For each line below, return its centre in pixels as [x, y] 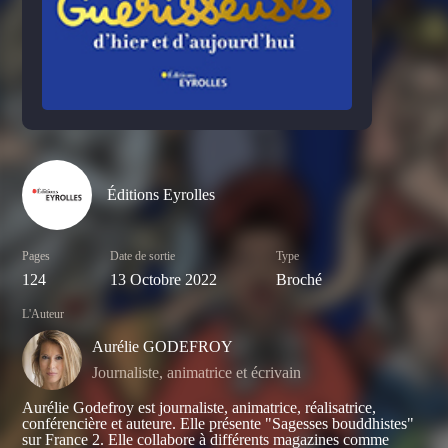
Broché [299, 280]
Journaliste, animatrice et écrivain [197, 373]
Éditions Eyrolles [161, 195]
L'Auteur [43, 314]
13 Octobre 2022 [163, 280]
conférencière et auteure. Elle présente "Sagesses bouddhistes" [218, 424]
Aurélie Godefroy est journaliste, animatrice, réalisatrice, [199, 408]
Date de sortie [142, 256]
